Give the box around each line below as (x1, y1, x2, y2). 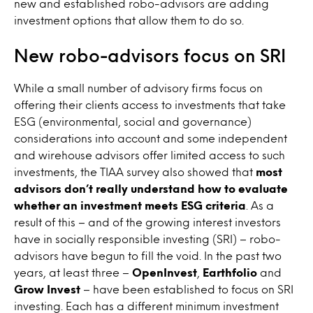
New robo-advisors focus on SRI (14, 48, 286, 62)
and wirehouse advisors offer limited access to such (14, 150, 285, 159)
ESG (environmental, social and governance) (14, 117, 252, 126)
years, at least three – (14, 268, 132, 277)
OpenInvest (132, 268, 197, 277)
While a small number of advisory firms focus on (14, 83, 263, 92)
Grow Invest (14, 284, 80, 293)
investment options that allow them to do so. (14, 15, 244, 24)
